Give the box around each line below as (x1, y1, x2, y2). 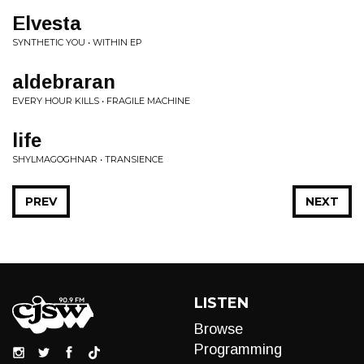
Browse (194, 321, 243, 337)
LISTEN (194, 294, 249, 312)
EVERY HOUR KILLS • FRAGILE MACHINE (12, 95, 190, 106)
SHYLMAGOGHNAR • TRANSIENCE (12, 154, 163, 165)
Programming (194, 341, 282, 357)
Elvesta (12, 12, 81, 34)
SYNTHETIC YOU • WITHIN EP (12, 37, 142, 48)
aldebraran (12, 71, 115, 93)
